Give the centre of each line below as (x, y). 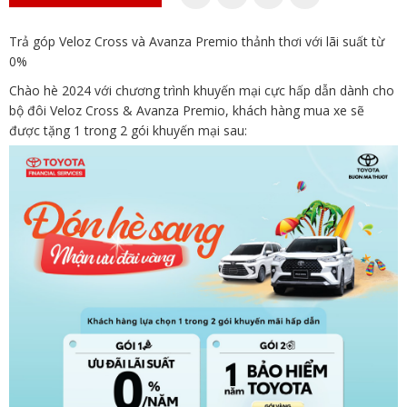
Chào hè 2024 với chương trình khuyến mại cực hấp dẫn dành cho (202, 90)
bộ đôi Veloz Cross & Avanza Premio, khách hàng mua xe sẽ (187, 110)
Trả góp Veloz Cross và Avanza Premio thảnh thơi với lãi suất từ (197, 41)
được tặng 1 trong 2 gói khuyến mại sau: (128, 130)
